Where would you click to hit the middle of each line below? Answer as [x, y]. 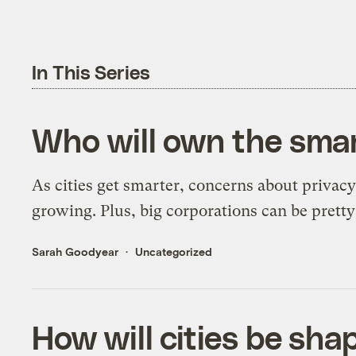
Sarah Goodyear [75, 252]
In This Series [91, 72]
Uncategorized [174, 252]
